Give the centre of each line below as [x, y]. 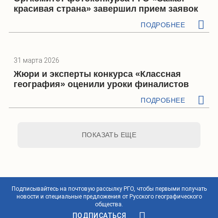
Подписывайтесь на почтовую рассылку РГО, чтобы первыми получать [109, 189]
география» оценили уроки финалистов [101, 84]
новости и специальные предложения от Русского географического [109, 196]
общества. [109, 204]
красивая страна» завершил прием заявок [106, 9]
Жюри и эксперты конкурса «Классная [97, 74]
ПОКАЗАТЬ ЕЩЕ [109, 135]
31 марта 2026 [36, 60]
